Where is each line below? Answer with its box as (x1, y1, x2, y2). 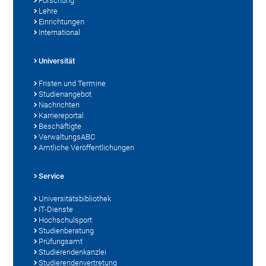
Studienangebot (39, 90, 92, 99)
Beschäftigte (39, 122, 82, 131)
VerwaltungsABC (39, 132, 96, 142)
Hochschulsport (39, 216, 93, 225)
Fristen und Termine (39, 79, 106, 88)
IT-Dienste (39, 205, 74, 214)
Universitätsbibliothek (39, 194, 112, 204)
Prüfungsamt (39, 237, 83, 246)
